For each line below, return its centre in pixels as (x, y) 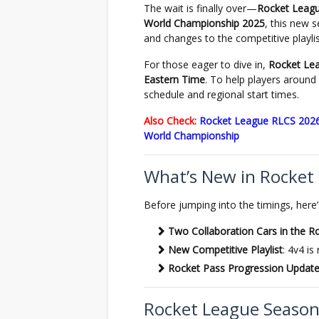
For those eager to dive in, (206, 64)
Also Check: (170, 121)
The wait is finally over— (200, 8)
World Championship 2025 (204, 23)
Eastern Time (174, 79)
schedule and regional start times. (221, 94)
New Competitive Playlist (225, 250)
